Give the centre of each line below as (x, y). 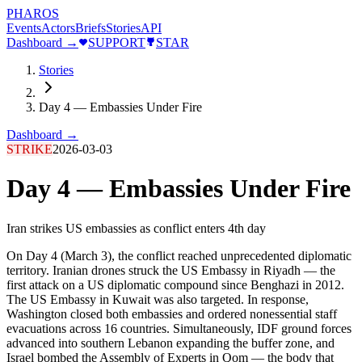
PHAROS (33, 13)
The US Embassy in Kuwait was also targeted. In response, (158, 299)
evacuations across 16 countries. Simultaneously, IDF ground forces (179, 328)
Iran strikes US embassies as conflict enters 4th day (136, 228)
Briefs (90, 28)
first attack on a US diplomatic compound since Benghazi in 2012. (175, 284)
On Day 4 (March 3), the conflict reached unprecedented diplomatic (179, 255)
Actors (58, 28)
